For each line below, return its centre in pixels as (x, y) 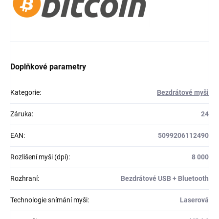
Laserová (194, 200)
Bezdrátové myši (183, 92)
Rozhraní (24, 178)
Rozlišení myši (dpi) (39, 157)
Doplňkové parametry (48, 66)
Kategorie (25, 92)
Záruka (21, 114)
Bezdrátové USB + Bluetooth (165, 178)
